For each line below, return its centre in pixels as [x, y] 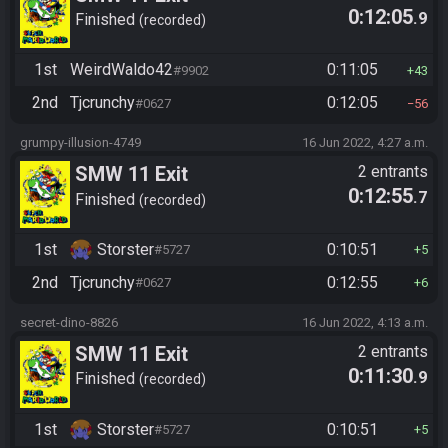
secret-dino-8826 [69, 322]
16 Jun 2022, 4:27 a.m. [365, 143]
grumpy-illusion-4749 [80, 143]
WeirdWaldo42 [121, 70]
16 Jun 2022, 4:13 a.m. [365, 322]
